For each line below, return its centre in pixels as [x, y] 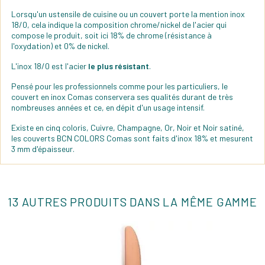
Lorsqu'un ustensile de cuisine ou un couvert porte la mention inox [128, 14]
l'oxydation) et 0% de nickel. [60, 46]
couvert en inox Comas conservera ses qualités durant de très [122, 96]
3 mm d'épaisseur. [43, 148]
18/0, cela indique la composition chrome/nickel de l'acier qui [119, 24]
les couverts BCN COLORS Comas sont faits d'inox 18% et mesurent [132, 138]
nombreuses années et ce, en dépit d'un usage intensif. [108, 107]
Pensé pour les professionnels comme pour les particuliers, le [119, 86]
